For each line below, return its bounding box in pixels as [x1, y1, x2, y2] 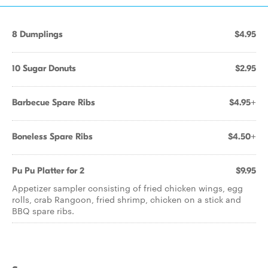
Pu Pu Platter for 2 [12, 165, 84, 176]
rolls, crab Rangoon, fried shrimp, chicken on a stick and [12, 193, 241, 205]
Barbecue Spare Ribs [12, 97, 95, 108]
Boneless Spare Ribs [12, 131, 93, 142]
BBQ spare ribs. [12, 205, 74, 217]
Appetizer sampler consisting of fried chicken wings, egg [12, 182, 243, 194]
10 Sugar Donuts [12, 63, 76, 74]
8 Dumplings [12, 29, 63, 39]
